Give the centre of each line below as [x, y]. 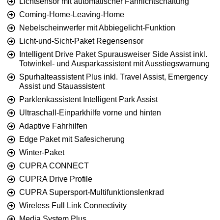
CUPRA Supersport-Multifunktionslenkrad [92, 192]
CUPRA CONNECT [54, 165]
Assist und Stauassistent [62, 86]
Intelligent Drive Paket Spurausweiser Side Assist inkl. [113, 54]
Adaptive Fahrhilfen [53, 126]
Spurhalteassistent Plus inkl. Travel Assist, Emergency [113, 77]
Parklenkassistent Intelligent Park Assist [88, 99]
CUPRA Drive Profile [56, 179]
